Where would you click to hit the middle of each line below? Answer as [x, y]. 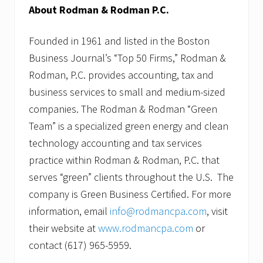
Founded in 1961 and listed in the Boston [119, 41]
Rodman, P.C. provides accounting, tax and [121, 75]
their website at [63, 228]
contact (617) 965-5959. [80, 245]
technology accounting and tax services [115, 143]
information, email [69, 211]
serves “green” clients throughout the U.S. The [131, 177]
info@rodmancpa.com [158, 211]
